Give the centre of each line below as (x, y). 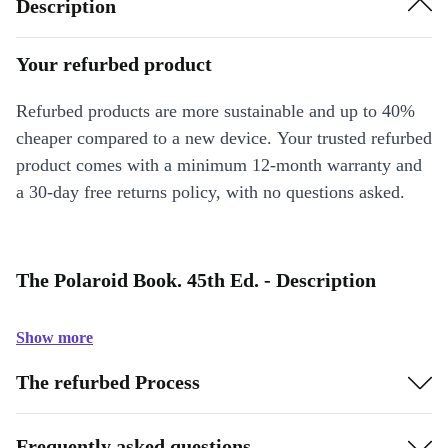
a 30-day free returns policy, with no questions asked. (210, 192)
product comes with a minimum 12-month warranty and (219, 165)
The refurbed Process (108, 381)
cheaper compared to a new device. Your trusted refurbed (224, 138)
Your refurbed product (114, 64)
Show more (54, 337)
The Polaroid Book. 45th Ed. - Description (196, 280)
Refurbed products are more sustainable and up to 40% (215, 111)
